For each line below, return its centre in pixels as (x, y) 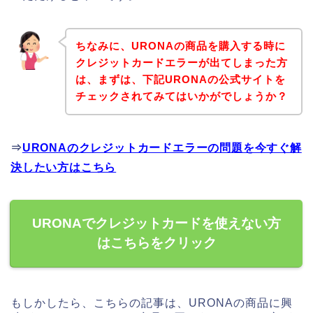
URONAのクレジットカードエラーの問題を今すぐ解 (162, 148)
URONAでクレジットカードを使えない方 (156, 224)
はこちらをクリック (156, 243)
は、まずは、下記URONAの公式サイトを (180, 80)
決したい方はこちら (64, 168)
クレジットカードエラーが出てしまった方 (181, 63)
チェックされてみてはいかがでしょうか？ (181, 96)
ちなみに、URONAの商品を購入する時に (180, 46)
